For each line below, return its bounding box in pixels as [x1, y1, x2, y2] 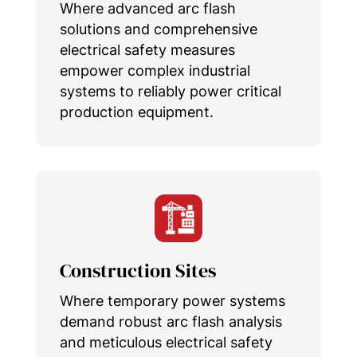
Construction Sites [59, 257, 216, 284]
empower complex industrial [59, 61, 250, 79]
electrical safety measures [59, 41, 235, 58]
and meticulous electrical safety [59, 333, 273, 351]
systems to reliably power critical [59, 82, 281, 100]
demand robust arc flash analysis [59, 312, 282, 330]
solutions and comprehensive [59, 20, 257, 37]
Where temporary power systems [59, 292, 285, 309]
